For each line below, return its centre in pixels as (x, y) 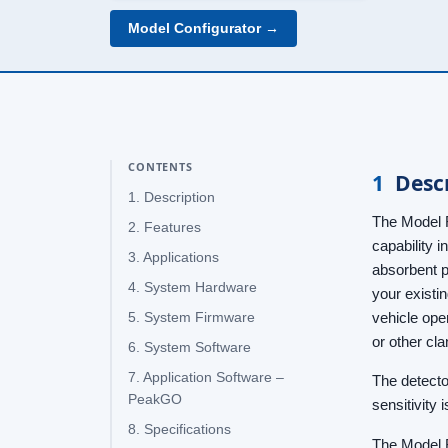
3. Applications (173, 257)
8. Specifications (179, 429)
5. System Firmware (191, 317)
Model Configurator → (203, 28)
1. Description (171, 197)
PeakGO (155, 399)
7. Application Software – (206, 377)
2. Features (164, 227)
